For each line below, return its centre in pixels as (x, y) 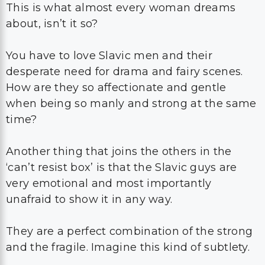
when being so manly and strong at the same (131, 104)
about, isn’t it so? (52, 24)
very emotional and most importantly (109, 183)
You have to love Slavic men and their (109, 56)
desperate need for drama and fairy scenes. (125, 72)
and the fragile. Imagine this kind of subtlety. (128, 247)
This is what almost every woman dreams (121, 8)
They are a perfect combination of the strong (130, 231)
